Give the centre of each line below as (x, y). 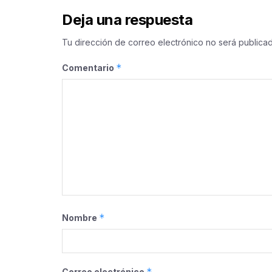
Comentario (89, 68)
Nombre (80, 218)
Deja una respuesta (127, 20)
